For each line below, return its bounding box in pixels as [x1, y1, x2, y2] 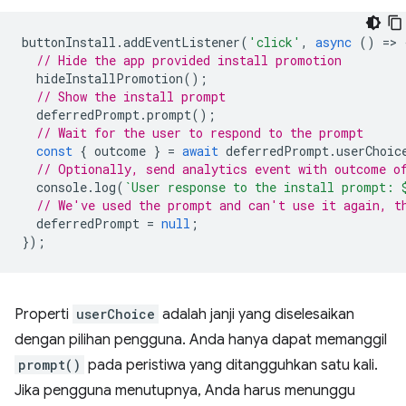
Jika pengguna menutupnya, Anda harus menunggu [14, 381, 355, 400]
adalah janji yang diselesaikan [159, 304, 354, 324]
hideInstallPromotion [36, 69, 183, 87]
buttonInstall [22, 33, 116, 51]
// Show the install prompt [36, 87, 226, 105]
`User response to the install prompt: [124, 178, 401, 196]
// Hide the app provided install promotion [36, 51, 342, 69]
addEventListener [123, 33, 240, 51]
